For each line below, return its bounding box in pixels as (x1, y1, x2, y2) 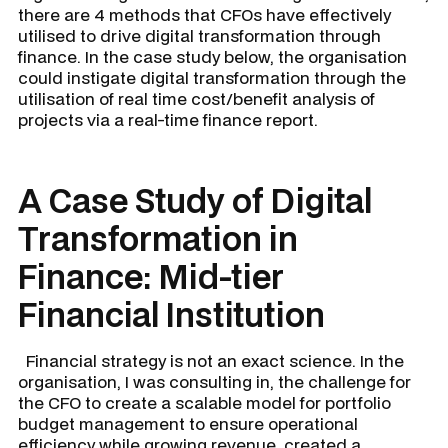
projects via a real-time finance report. (18, 107, 326, 131)
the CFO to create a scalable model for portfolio (18, 390, 391, 414)
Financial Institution (18, 291, 325, 337)
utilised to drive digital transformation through (18, 23, 381, 47)
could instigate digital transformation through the (18, 65, 406, 89)
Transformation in (18, 215, 298, 261)
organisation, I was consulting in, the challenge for (18, 369, 411, 393)
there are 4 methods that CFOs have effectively (18, 2, 391, 26)
